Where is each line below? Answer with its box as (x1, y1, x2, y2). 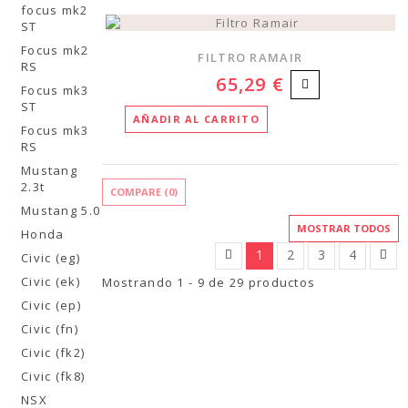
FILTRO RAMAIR (198, 48, 303, 66)
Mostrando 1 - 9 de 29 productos (101, 273, 316, 291)
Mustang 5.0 (21, 202, 101, 219)
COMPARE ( (109, 184, 168, 199)
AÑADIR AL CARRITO (133, 111, 260, 126)
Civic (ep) (21, 297, 81, 313)
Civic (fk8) (21, 368, 86, 384)
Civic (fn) (21, 321, 78, 337)
